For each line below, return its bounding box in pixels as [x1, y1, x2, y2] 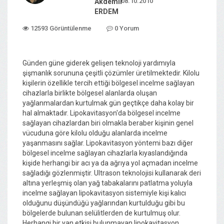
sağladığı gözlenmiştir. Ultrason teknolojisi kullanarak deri [22, 168, 201, 177]
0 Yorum [113, 24, 139, 32]
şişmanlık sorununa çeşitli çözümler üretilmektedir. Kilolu [22, 68, 199, 77]
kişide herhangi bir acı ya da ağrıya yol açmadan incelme [22, 158, 198, 167]
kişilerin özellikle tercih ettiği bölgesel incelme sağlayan [22, 78, 194, 87]
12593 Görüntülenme [29, 24, 91, 32]
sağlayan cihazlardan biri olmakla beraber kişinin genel [22, 118, 193, 127]
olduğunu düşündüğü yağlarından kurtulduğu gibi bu [22, 198, 185, 207]
